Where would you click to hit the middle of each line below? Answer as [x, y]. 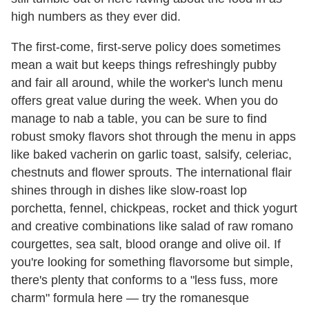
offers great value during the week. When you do [144, 100]
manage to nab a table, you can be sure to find [139, 118]
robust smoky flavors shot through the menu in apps [153, 136]
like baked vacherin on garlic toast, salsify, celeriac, [151, 154]
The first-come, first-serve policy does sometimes [146, 47]
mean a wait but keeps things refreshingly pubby [144, 64]
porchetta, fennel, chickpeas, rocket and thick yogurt [154, 208]
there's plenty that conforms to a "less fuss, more [144, 280]
